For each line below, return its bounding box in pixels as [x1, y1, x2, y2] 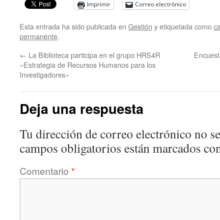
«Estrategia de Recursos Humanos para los [20, 59, 156, 70]
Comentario [20, 164, 71, 177]
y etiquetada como [152, 21, 214, 31]
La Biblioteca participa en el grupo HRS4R [27, 50, 160, 60]
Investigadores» [20, 69, 69, 80]
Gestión [128, 21, 152, 31]
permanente [20, 31, 57, 41]
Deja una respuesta [20, 99, 143, 118]
